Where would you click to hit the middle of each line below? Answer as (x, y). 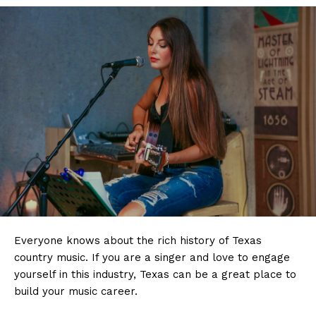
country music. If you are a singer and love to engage (152, 257)
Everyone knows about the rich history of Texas (138, 240)
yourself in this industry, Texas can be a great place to (155, 274)
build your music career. (76, 291)
